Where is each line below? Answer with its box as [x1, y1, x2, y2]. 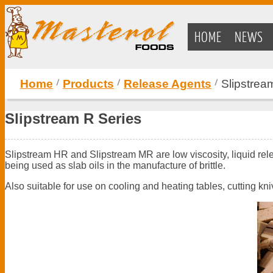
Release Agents [124, 77, 211, 90]
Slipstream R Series [5, 110, 141, 127]
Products [63, 77, 114, 90]
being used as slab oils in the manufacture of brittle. [5, 160, 228, 171]
